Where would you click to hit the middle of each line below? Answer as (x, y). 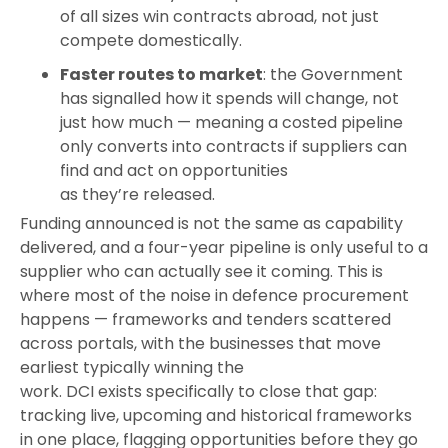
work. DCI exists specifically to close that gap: (198, 392)
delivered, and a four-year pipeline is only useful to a (224, 248)
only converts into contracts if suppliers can (233, 147)
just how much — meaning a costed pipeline (231, 123)
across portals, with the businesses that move (200, 344)
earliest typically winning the (132, 368)
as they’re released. (137, 195)
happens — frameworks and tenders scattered (205, 320)
